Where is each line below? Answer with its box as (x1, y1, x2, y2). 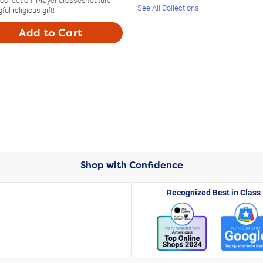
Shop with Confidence (80, 159, 183, 171)
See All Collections (137, 2, 199, 13)
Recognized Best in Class (167, 186, 261, 198)
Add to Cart (19, 26, 83, 39)
